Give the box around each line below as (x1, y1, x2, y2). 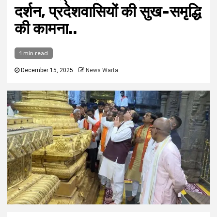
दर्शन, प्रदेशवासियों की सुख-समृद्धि (15, 2, 201, 21)
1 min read (19, 50, 48, 57)
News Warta (86, 67, 118, 74)
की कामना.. (15, 19, 77, 38)
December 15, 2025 (19, 67, 73, 74)
